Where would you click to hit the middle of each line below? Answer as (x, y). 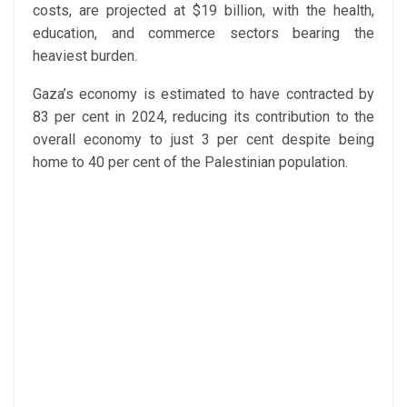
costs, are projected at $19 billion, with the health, (203, 11)
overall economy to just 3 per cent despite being (203, 140)
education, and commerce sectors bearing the (203, 34)
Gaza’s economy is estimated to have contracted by (203, 94)
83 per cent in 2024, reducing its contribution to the (203, 117)
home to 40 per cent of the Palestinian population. (190, 163)
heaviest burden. (85, 56)
